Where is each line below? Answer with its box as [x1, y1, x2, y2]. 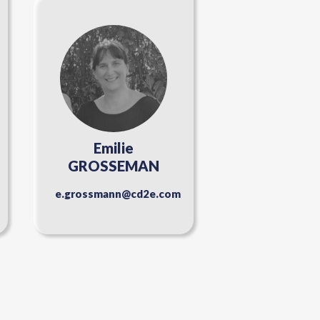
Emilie [93, 139, 134, 157]
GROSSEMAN [67, 157, 159, 175]
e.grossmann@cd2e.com [54, 187, 181, 201]
